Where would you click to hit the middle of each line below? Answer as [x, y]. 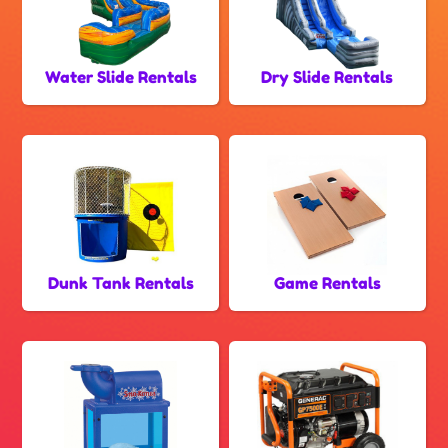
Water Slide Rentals [120, 77]
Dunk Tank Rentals [120, 283]
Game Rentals [327, 283]
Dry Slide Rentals [327, 77]
